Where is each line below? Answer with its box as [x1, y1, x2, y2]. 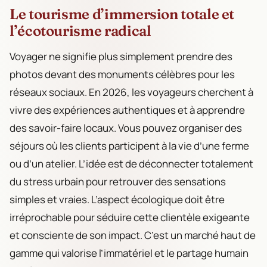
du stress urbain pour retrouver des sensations [10, 174, 226, 188]
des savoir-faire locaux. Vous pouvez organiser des [10, 120, 242, 135]
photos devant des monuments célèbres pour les [10, 67, 235, 81]
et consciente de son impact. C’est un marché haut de [10, 228, 256, 242]
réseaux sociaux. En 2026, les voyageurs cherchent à [10, 85, 253, 99]
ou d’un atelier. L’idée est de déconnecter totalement [10, 156, 253, 170]
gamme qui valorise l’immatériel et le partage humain [10, 246, 249, 260]
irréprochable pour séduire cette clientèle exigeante [10, 210, 250, 224]
